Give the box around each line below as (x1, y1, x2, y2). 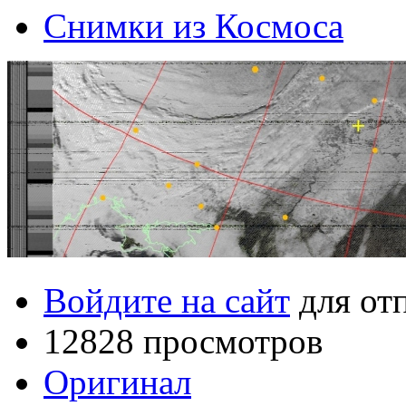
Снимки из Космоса (43, 6, 343, 46)
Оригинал (43, 362, 191, 402)
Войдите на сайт (43, 281, 290, 321)
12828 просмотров (43, 322, 323, 362)
